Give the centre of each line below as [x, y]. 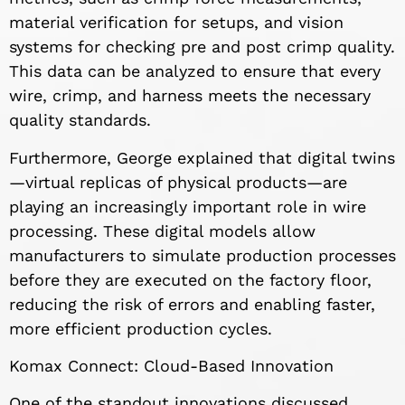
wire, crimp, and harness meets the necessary [190, 96]
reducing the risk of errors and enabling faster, [192, 304]
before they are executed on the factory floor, [190, 279]
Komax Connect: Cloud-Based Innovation [171, 365]
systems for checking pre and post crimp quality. [202, 47]
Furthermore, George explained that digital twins [202, 157]
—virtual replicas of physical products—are [178, 182]
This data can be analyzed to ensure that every [195, 71]
